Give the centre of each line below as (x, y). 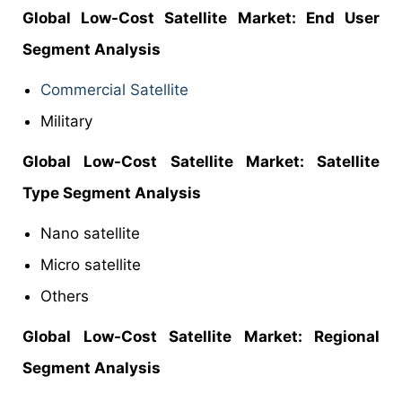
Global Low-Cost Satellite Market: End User (201, 18)
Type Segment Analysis (112, 193)
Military (66, 122)
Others (65, 297)
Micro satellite (91, 265)
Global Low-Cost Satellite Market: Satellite (201, 162)
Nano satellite (90, 234)
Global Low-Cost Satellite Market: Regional (201, 337)
